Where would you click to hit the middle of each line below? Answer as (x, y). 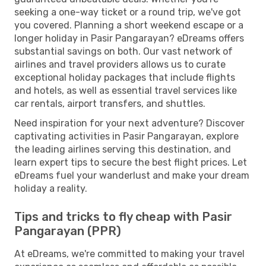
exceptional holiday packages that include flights (125, 77)
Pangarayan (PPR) (68, 231)
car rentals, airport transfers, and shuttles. (110, 103)
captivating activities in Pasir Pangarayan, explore (126, 136)
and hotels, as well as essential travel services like (126, 90)
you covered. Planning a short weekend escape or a (129, 25)
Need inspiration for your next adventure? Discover (129, 123)
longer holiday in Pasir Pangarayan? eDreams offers (129, 38)
